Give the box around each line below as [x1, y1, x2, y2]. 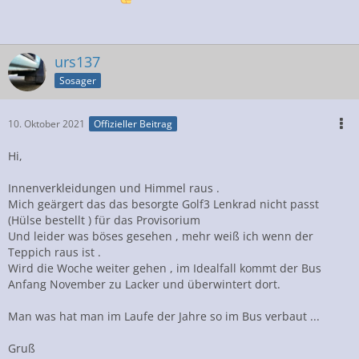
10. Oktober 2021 [8, 117, 85, 131]
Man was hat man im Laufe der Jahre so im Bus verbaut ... [8, 309, 320, 324]
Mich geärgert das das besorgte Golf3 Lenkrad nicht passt [8, 196, 319, 212]
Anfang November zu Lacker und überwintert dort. [8, 276, 280, 292]
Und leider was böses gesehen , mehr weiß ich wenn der [8, 228, 313, 244]
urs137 [54, 52, 100, 71]
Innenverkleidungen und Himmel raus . [8, 180, 220, 196]
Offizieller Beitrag [94, 117, 172, 131]
